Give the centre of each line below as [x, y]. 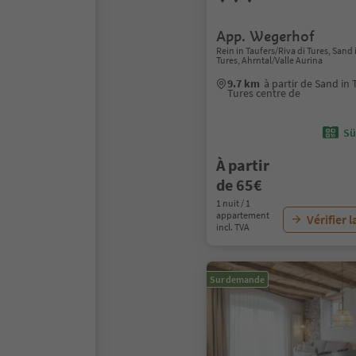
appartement [243, 215]
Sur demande [237, 279]
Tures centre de [264, 93]
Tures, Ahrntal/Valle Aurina [269, 60]
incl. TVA [233, 227]
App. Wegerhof [265, 36]
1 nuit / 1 [233, 203]
